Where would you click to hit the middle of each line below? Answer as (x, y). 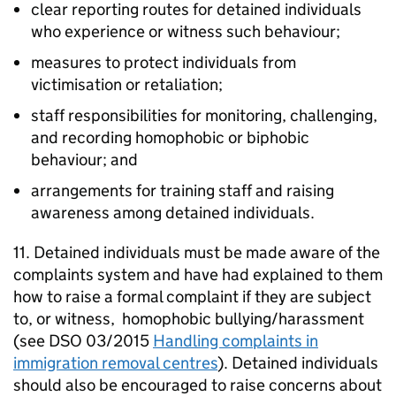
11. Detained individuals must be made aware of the (197, 253)
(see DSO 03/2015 (83, 341)
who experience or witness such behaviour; (186, 32)
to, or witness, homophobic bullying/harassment (189, 319)
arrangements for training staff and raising (183, 191)
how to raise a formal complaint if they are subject (192, 297)
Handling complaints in (236, 341)
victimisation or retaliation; (127, 85)
